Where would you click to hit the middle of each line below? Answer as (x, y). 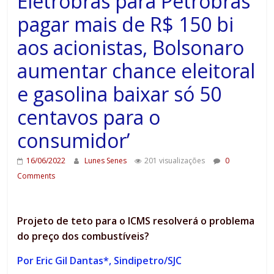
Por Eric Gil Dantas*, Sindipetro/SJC (100, 261)
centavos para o (89, 117)
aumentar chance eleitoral (136, 71)
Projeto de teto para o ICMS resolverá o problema (136, 221)
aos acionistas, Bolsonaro (131, 48)
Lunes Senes (107, 161)
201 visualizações (175, 161)
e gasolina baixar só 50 (120, 94)
